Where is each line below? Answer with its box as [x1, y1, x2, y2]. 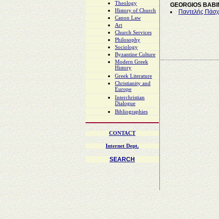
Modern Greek [115, 59, 148, 65]
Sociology [115, 44, 138, 50]
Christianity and [115, 81, 151, 87]
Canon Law [115, 15, 141, 21]
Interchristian [115, 95, 145, 101]
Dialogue [115, 101, 135, 108]
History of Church [115, 8, 156, 14]
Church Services [115, 30, 152, 36]
